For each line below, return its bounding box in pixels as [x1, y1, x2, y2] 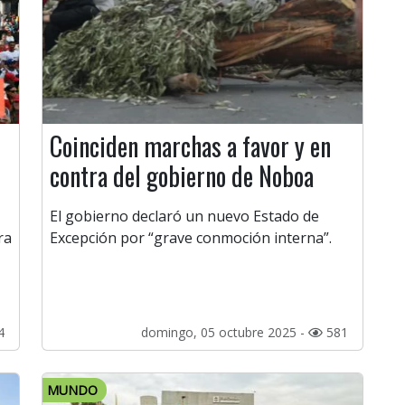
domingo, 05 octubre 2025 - [141, 324, 308, 342]
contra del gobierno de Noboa [50, 157, 314, 195]
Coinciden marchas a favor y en [50, 127, 331, 165]
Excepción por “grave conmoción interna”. [50, 228, 332, 249]
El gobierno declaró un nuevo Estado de [50, 206, 319, 227]
